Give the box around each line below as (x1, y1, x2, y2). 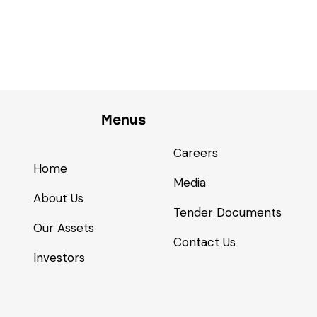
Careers (173, 144, 218, 161)
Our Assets (33, 219, 94, 236)
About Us (33, 190, 83, 206)
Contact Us (173, 234, 236, 250)
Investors (33, 249, 85, 265)
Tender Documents (173, 204, 282, 220)
